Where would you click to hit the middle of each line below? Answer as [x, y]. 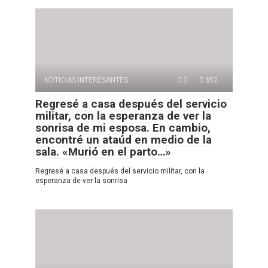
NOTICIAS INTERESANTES [86, 80]
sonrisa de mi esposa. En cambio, [123, 127]
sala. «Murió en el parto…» [103, 151]
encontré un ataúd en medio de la [124, 139]
